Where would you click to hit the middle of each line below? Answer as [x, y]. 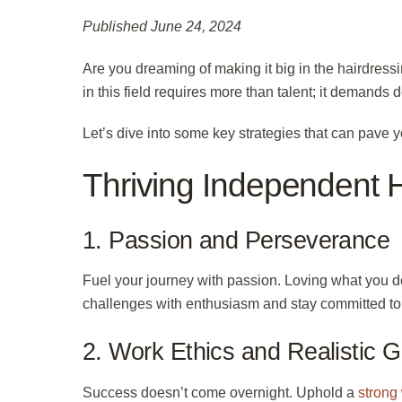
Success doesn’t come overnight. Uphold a [220, 392]
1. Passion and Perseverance [236, 240]
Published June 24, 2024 [162, 26]
